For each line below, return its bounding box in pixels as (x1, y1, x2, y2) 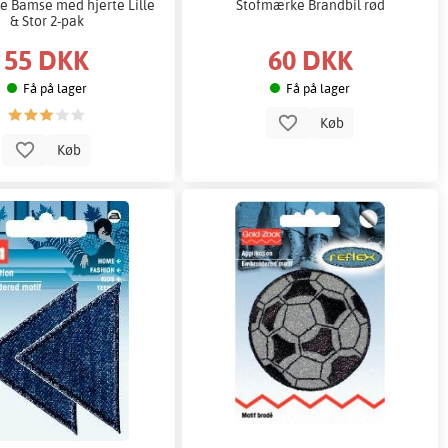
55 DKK (4, 42, 90, 78)
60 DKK (267, 42, 353, 78)
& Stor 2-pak (9, 11, 84, 29)
